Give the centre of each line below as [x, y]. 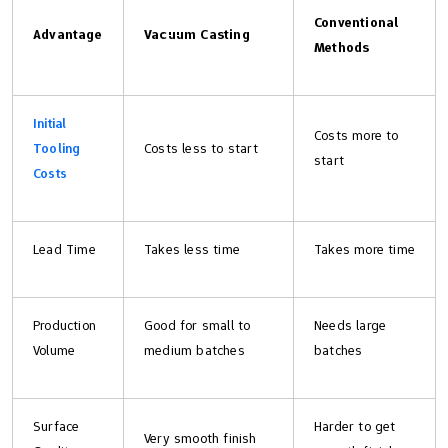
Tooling [57, 147]
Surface [56, 425]
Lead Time [64, 248]
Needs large [350, 324]
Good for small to [197, 324]
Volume [54, 349]
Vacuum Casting [197, 33]
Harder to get [355, 425]
